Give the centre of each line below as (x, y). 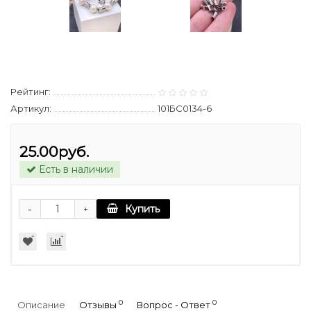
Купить (142, 209)
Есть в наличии (75, 170)
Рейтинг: (31, 92)
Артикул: (31, 109)
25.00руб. (54, 152)
